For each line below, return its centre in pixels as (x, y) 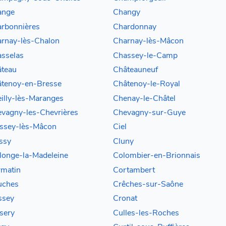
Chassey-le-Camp (145, 55)
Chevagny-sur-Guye (149, 113)
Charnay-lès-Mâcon (148, 41)
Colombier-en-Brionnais (157, 156)
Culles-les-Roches (146, 213)
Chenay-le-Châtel (144, 98)
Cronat (125, 199)
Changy (127, 12)
